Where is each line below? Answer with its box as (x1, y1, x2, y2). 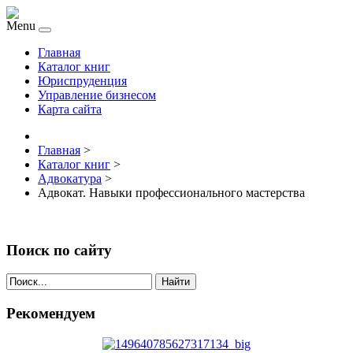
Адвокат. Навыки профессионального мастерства (38, 186, 305, 199)
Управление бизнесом (38, 88, 156, 102)
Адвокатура (38, 172, 102, 185)
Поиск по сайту (6, 241, 112, 258)
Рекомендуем (6, 305, 95, 322)
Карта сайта (38, 102, 102, 116)
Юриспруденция (38, 74, 127, 87)
